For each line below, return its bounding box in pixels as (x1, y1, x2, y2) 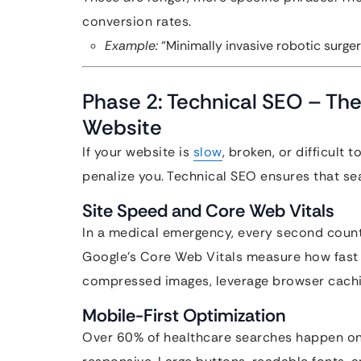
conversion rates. (82, 13, 192, 30)
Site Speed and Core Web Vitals (82, 199, 334, 222)
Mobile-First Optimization (82, 304, 285, 327)
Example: (105, 37, 158, 54)
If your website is (82, 143, 193, 160)
